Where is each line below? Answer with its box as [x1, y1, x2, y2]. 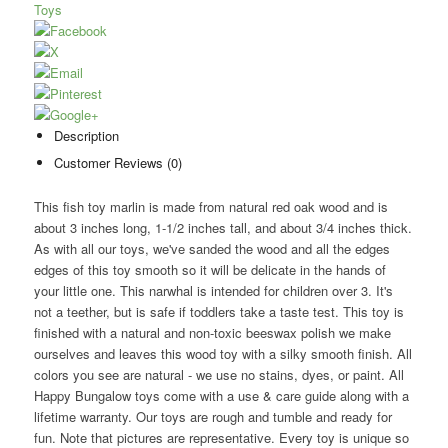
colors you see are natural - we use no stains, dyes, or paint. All [33, 365, 404, 384]
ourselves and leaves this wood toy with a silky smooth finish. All [33, 344, 412, 363]
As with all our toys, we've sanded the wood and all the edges [33, 239, 390, 258]
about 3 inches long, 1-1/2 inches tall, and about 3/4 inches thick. [33, 218, 412, 237]
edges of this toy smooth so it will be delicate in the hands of [33, 260, 386, 279]
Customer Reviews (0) [53, 153, 182, 172]
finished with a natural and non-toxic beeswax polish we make [33, 323, 391, 342]
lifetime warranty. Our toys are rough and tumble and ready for [33, 407, 392, 426]
